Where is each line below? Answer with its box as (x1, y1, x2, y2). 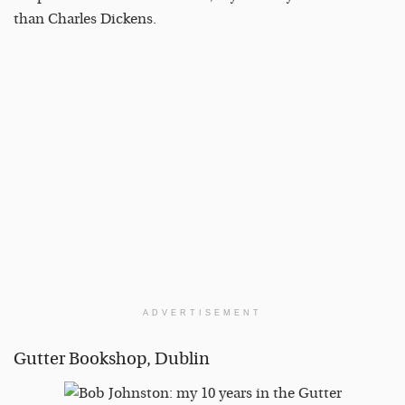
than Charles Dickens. (14, 10, 160, 27)
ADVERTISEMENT (143, 307, 262, 317)
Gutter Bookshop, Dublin (14, 349, 210, 370)
